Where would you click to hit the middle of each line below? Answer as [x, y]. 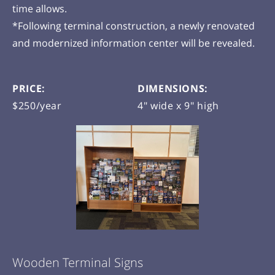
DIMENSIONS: [173, 88]
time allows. [41, 9]
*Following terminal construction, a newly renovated [134, 26]
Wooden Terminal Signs [78, 263]
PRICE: [29, 88]
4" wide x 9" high [178, 106]
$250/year [37, 106]
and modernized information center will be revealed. [135, 43]
